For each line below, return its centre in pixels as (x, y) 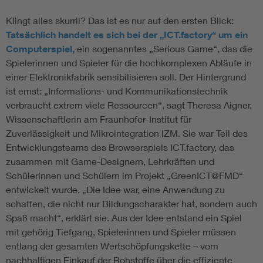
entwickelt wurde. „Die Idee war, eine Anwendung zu (115, 190)
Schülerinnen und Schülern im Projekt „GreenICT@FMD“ (124, 176)
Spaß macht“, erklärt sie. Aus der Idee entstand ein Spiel (124, 218)
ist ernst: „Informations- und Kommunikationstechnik (117, 91)
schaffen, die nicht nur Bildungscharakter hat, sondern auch (131, 204)
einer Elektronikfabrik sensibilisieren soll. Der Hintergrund (126, 77)
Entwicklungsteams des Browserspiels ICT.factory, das (120, 147)
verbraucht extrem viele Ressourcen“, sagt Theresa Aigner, (129, 105)
